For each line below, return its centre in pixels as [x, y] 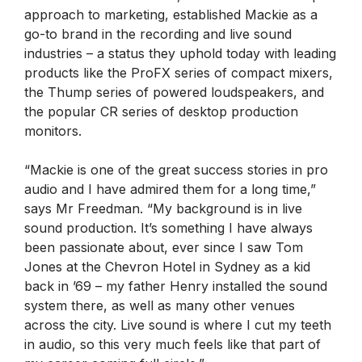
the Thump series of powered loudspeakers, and [174, 93]
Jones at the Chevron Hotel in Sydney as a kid [167, 267]
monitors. [53, 131]
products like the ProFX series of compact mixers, [179, 73]
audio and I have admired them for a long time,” [170, 189]
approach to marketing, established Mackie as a [171, 15]
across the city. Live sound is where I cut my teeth [178, 325]
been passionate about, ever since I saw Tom [164, 248]
